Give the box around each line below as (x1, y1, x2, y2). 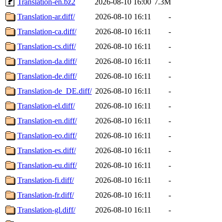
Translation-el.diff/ (17, 101, 75, 110)
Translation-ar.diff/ (17, 12, 75, 21)
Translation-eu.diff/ (17, 161, 77, 169)
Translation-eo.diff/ (17, 131, 77, 140)
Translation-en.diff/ (17, 116, 77, 125)
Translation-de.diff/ (17, 71, 77, 80)
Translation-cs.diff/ (17, 42, 76, 51)
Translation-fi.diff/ (17, 175, 74, 184)
